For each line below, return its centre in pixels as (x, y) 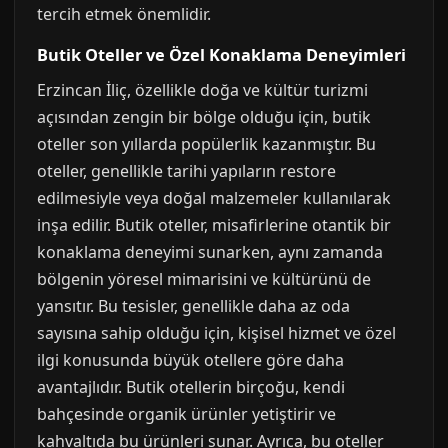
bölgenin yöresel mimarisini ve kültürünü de (204, 279)
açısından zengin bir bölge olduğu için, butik (204, 117)
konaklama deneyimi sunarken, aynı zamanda (210, 252)
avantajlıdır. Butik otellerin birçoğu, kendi (191, 387)
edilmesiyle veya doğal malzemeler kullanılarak (214, 198)
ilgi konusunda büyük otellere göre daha (190, 360)
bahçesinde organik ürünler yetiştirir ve (186, 414)
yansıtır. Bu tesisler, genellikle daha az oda (193, 306)
